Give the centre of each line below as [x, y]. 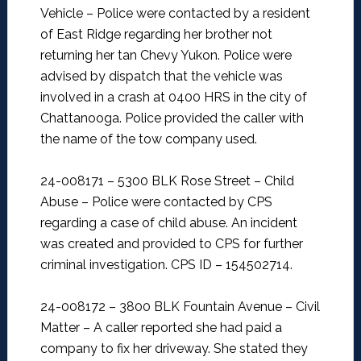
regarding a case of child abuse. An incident [168, 223]
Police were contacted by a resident [203, 14]
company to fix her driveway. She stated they [174, 349]
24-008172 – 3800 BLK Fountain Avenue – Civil [180, 307]
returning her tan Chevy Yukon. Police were [166, 56]
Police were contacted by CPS [182, 202]
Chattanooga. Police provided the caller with [172, 118]
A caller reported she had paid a [187, 328]
